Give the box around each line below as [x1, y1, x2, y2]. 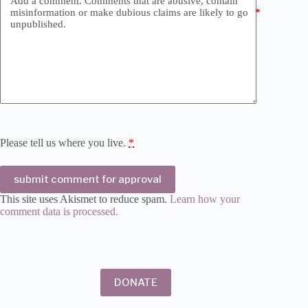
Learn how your [170, 193, 240, 206]
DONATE [113, 276, 157, 289]
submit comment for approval [14, 173, 162, 186]
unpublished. [10, 18, 66, 30]
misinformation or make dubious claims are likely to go [10, 6, 248, 18]
